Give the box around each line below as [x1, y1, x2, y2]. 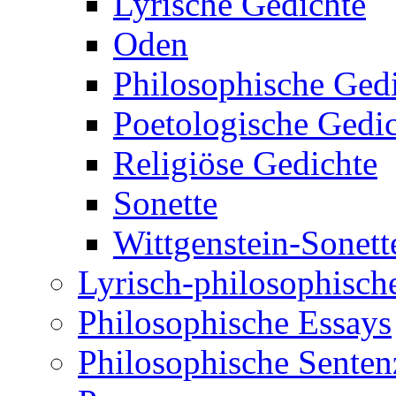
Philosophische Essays [78, 303, 392, 342]
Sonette [113, 184, 217, 223]
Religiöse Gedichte [113, 144, 377, 183]
